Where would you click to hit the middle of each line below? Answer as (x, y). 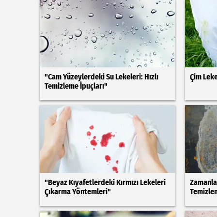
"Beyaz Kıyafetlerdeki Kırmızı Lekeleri (105, 182)
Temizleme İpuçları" (76, 86)
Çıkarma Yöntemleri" (78, 192)
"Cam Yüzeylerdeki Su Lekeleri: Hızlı (101, 77)
